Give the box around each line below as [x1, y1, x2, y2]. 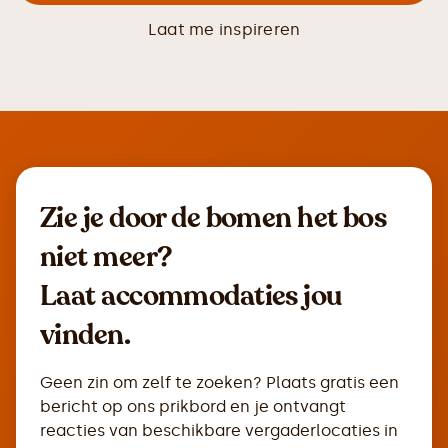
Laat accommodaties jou [40, 277, 342, 315]
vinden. [40, 316, 131, 354]
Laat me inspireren [147, 20, 301, 39]
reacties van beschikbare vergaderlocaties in [40, 421, 398, 440]
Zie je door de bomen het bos [40, 199, 387, 237]
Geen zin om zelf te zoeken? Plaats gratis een [40, 373, 399, 392]
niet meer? [40, 238, 172, 276]
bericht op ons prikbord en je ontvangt [40, 397, 346, 416]
